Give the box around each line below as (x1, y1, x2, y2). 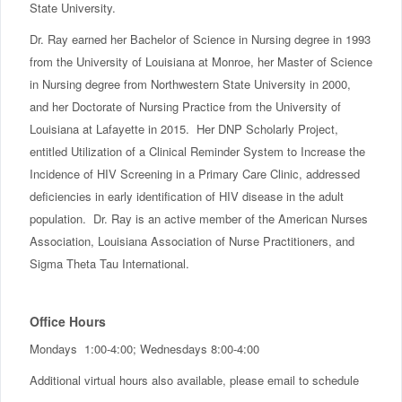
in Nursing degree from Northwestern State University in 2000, (30, 74, 351, 92)
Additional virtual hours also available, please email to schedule (30, 371, 363, 389)
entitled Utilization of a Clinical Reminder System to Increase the (30, 142, 365, 160)
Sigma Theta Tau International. (30, 254, 193, 272)
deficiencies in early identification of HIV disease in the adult (30, 187, 344, 205)
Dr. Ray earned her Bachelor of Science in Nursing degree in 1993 (30, 30, 371, 48)
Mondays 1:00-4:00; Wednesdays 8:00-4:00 (30, 339, 259, 357)
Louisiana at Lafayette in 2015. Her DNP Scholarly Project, (30, 119, 338, 137)
